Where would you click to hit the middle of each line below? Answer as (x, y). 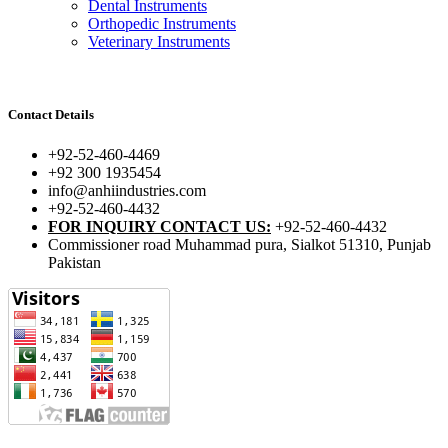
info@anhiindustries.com (127, 190)
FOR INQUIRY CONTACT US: (159, 226)
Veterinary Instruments (159, 42)
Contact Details (51, 115)
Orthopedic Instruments (162, 24)
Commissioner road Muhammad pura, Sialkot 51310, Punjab (239, 244)
